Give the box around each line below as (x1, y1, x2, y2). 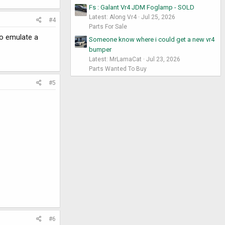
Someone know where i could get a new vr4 (89, 35, 214, 43)
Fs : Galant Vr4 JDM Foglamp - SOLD (89, 4, 194, 12)
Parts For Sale (89, 23, 127, 31)
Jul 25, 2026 (141, 14, 175, 21)
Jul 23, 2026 (146, 55, 180, 63)
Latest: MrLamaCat (89, 55, 142, 63)
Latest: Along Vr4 (89, 14, 137, 21)
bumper (89, 45, 111, 53)
